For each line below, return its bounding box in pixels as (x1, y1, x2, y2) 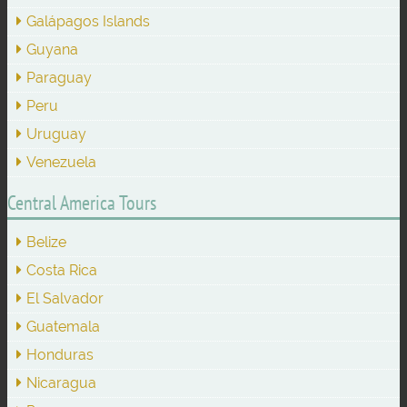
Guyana (26, 40, 78, 58)
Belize (26, 233, 66, 251)
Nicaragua (26, 373, 96, 392)
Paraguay (26, 68, 92, 86)
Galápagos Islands (26, 12, 150, 30)
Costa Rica (26, 261, 97, 279)
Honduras (26, 345, 94, 363)
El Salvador (26, 289, 104, 307)
